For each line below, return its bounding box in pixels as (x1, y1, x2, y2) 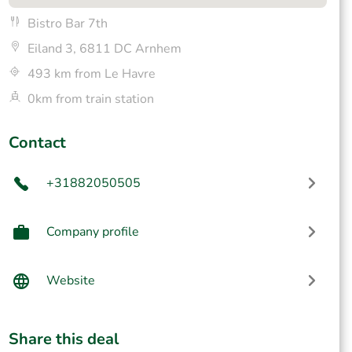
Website (46, 272, 95, 289)
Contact (8, 132, 66, 153)
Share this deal (8, 328, 119, 350)
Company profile (46, 223, 139, 240)
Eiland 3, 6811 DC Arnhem (27, 40, 181, 57)
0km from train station (27, 90, 154, 108)
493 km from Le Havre (27, 65, 156, 82)
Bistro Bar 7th (27, 15, 108, 32)
